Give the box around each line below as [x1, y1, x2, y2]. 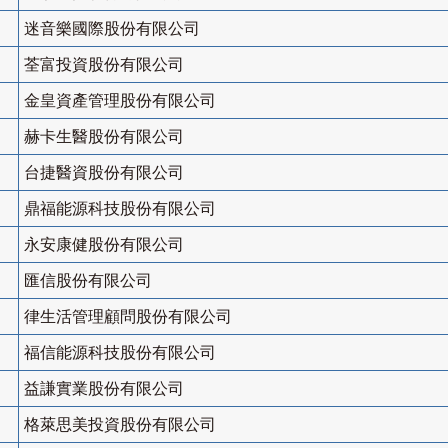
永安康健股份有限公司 [24, 236, 184, 254]
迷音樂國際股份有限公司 [24, 20, 200, 38]
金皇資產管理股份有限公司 [24, 92, 216, 110]
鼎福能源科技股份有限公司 [24, 200, 216, 218]
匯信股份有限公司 [24, 272, 152, 290]
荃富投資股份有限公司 [24, 56, 184, 74]
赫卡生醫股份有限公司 [24, 128, 184, 146]
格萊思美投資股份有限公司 [24, 416, 216, 434]
